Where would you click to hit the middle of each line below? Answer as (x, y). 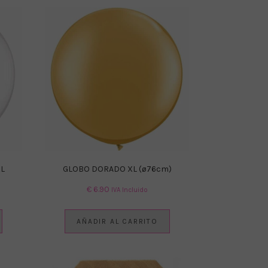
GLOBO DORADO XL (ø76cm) (117, 169)
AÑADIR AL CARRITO (117, 221)
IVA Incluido (130, 190)
